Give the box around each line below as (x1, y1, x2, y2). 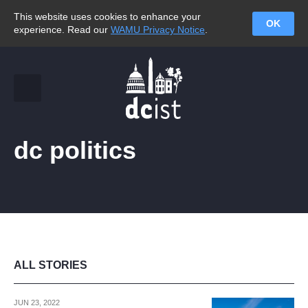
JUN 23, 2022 (14, 298, 60, 307)
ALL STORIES (14, 259, 87, 271)
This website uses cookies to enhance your (14, 11, 201, 22)
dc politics (14, 136, 136, 164)
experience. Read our (14, 24, 111, 35)
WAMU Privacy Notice (111, 24, 205, 35)
